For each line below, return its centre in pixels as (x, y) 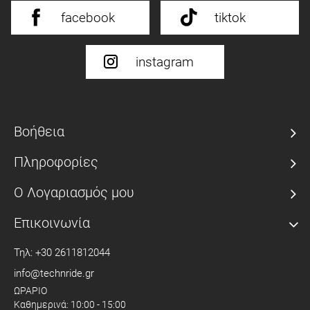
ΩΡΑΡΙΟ (30, 290)
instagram (165, 62)
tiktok (230, 17)
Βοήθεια (39, 131)
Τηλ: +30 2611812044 (62, 252)
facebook (88, 17)
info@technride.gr (54, 273)
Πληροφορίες (56, 162)
